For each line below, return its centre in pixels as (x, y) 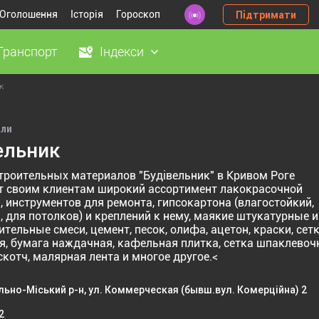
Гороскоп (138, 14)
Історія (87, 14)
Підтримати (266, 15)
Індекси (122, 52)
